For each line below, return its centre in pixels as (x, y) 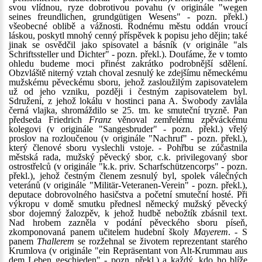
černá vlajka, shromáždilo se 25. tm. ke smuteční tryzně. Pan (128, 110)
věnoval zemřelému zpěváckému (179, 120)
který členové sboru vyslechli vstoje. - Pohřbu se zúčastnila (128, 148)
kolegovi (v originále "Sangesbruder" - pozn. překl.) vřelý (128, 129)
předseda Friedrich (49, 120)
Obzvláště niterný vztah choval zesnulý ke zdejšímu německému (128, 73)
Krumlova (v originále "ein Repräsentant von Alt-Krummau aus (128, 251)
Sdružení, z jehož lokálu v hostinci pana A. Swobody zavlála (128, 101)
